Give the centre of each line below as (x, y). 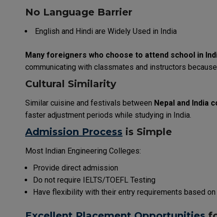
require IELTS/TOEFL (93, 180)
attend (157, 55)
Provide (46, 168)
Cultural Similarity (71, 84)
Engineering (87, 151)
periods (100, 115)
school (183, 55)
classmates (114, 67)
